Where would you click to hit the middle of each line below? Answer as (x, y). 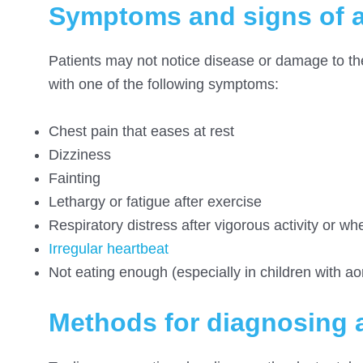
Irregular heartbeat (109, 249)
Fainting (75, 179)
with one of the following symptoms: (164, 85)
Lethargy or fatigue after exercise (155, 202)
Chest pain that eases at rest (141, 132)
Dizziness (80, 155)
